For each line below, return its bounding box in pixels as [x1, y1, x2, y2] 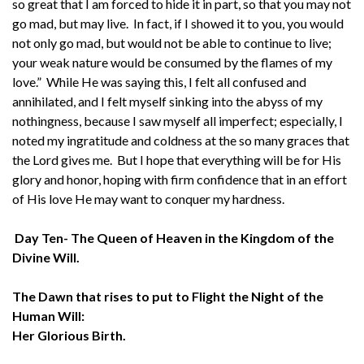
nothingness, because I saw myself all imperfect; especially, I [12, 112, 343, 128]
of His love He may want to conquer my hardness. [12, 190, 284, 206]
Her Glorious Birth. [12, 327, 126, 343]
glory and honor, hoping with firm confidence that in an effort [12, 171, 347, 187]
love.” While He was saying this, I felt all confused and [12, 73, 306, 89]
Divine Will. [12, 249, 80, 265]
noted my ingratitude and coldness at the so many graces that [12, 132, 349, 148]
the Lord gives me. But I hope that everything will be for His [12, 151, 341, 167]
